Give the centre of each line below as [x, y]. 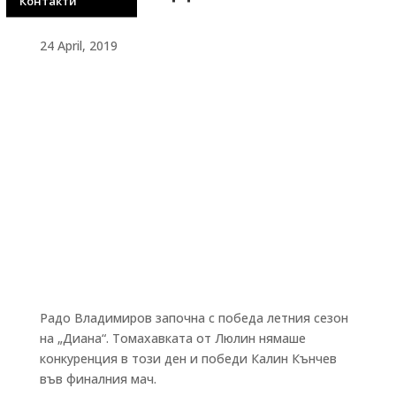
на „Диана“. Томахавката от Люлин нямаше [172, 338]
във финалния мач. [98, 378]
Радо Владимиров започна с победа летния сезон [194, 317]
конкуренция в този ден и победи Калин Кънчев [188, 358]
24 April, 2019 [78, 45]
